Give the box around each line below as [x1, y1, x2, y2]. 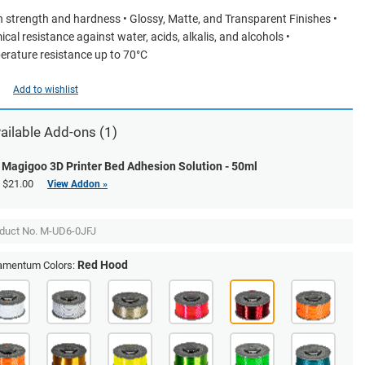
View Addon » [47, 178, 108, 190]
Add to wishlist [13, 84, 78, 95]
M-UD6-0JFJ [40, 225, 96, 237]
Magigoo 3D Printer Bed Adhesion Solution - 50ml [2, 160, 257, 173]
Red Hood [77, 258, 128, 271]
